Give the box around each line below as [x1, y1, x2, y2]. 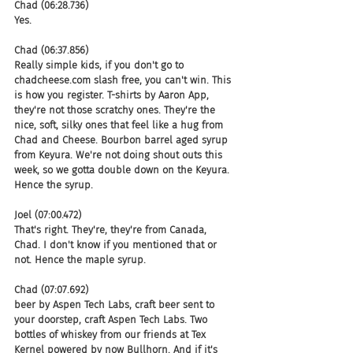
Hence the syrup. [14, 178, 93, 191]
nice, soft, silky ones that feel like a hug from [14, 118, 226, 131]
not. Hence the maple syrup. [14, 253, 146, 266]
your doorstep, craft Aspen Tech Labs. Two [14, 313, 210, 325]
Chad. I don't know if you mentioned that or [14, 238, 220, 251]
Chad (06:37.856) [14, 43, 88, 56]
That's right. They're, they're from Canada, [14, 223, 210, 236]
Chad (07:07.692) [14, 283, 88, 295]
